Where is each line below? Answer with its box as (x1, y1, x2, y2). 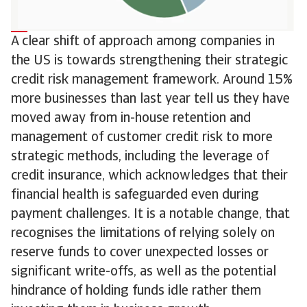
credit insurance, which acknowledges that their (11, 169, 288, 183)
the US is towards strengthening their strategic (11, 53, 288, 68)
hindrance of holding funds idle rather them (11, 284, 261, 298)
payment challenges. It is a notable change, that (11, 207, 290, 221)
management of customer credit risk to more (11, 130, 273, 145)
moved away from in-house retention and (11, 111, 251, 125)
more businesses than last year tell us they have (11, 92, 290, 106)
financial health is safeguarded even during (11, 188, 259, 202)
